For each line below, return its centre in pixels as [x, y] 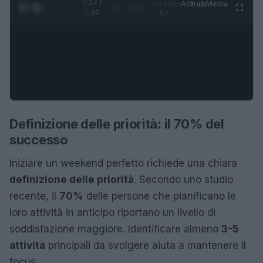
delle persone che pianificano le [160, 196]
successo [39, 139]
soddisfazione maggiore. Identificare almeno [115, 229]
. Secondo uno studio [183, 179]
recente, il [34, 196]
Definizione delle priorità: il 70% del [117, 124]
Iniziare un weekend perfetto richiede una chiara [123, 163]
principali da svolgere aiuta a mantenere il [146, 245]
